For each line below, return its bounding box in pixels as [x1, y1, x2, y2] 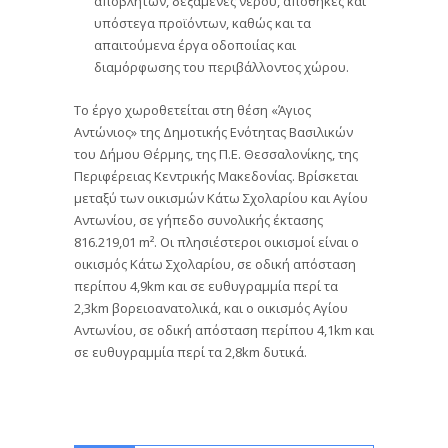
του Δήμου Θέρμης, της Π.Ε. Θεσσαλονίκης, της [74, 143, 358, 162]
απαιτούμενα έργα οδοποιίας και [94, 34, 296, 53]
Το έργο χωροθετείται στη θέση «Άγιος [74, 99, 311, 118]
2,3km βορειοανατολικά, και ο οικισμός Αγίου [74, 297, 348, 316]
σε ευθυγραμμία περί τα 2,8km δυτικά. [74, 341, 307, 360]
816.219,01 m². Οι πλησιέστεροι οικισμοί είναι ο [74, 231, 359, 250]
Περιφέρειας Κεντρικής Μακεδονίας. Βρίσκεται [74, 165, 358, 184]
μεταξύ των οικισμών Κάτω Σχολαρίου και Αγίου [74, 187, 368, 206]
